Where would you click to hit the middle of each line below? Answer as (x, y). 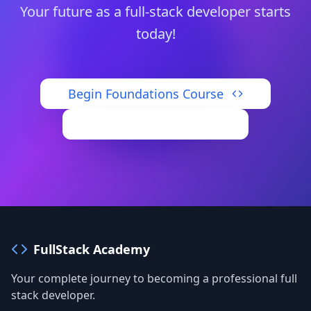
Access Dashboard (146, 124)
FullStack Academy (92, 249)
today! (155, 34)
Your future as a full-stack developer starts (155, 11)
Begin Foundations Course (146, 94)
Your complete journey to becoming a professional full (154, 278)
